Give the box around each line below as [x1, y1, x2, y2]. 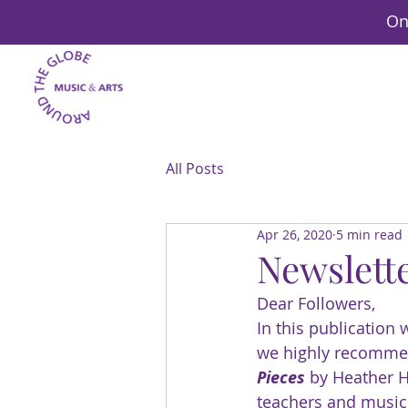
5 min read [336, 226, 403, 244]
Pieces [257, 365, 305, 389]
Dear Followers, [257, 291, 375, 314]
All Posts [166, 158, 224, 178]
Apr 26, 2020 [257, 226, 332, 244]
